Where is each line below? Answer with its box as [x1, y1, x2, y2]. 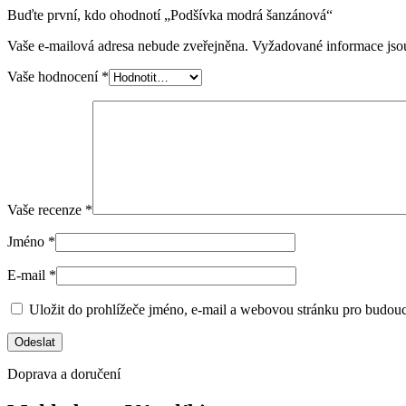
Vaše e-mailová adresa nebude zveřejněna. [7, 37, 248, 53]
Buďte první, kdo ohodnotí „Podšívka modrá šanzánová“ [7, 6, 333, 23]
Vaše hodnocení [7, 68, 101, 84]
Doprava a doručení [7, 365, 121, 382]
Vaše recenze [7, 201, 85, 217]
